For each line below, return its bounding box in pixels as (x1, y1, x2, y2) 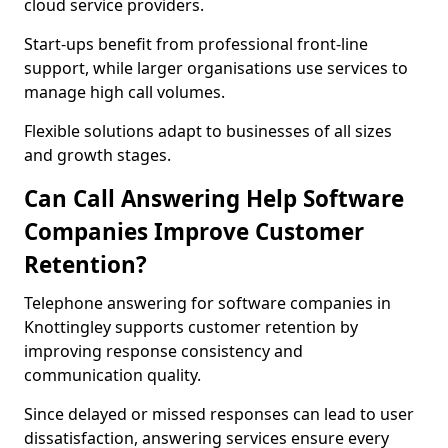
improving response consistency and (24, 340, 303, 362)
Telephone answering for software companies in (24, 292, 391, 314)
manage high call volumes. (24, 81, 225, 103)
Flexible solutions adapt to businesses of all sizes (24, 120, 392, 142)
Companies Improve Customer (24, 216, 364, 247)
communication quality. (24, 364, 201, 386)
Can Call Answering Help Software (24, 183, 404, 214)
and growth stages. (24, 144, 171, 166)
